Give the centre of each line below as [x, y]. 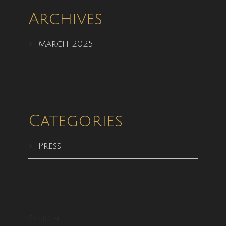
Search [44, 218]
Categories [75, 121]
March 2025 [65, 44]
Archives [65, 19]
